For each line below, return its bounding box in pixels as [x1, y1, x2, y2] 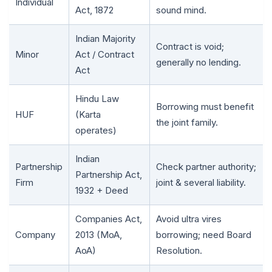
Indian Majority [75, 32, 135, 44]
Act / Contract [75, 48, 134, 60]
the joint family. [156, 116, 218, 128]
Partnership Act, [75, 168, 142, 180]
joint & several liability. [156, 176, 246, 188]
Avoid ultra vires [156, 212, 222, 225]
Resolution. [156, 244, 202, 256]
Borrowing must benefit [156, 100, 254, 112]
